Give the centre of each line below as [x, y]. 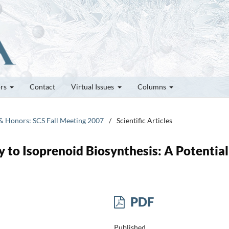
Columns [152, 86]
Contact [42, 86]
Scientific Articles [144, 120]
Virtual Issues [93, 86]
